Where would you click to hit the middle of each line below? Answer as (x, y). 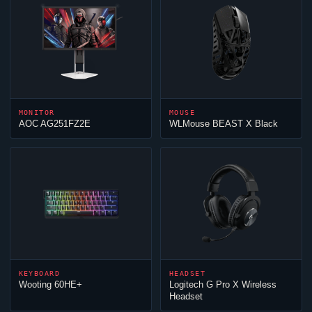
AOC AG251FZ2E (54, 124)
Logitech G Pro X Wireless (223, 284)
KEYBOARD (39, 273)
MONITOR (37, 112)
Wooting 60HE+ (50, 284)
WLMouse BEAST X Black (224, 124)
